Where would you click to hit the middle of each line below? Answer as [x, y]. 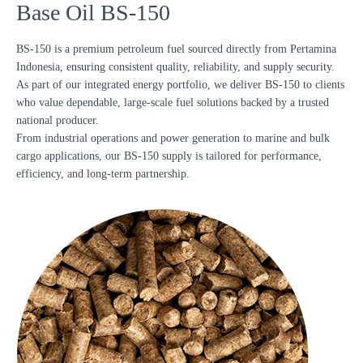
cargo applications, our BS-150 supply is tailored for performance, [169, 156]
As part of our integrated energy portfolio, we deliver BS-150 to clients [180, 85]
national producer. [58, 120]
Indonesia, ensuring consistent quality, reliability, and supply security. [175, 67]
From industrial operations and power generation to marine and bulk [173, 138]
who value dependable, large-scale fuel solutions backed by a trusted [173, 102]
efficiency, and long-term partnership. [103, 174]
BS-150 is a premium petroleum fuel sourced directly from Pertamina [176, 49]
